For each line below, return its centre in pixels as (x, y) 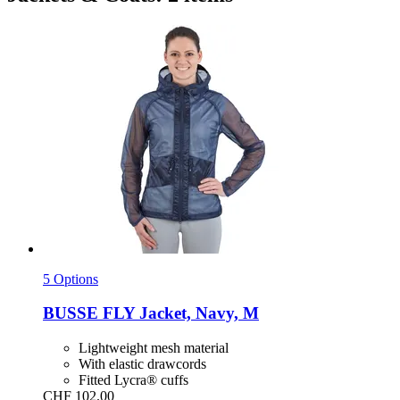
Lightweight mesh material (154, 348)
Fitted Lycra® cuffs (133, 380)
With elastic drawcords (142, 364)
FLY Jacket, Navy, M (179, 313)
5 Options (71, 279)
